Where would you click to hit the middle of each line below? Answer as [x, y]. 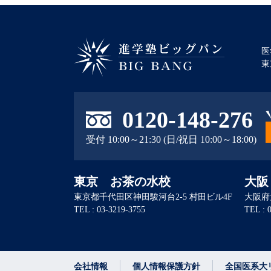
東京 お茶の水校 [122, 181]
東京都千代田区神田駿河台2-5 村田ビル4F [153, 197]
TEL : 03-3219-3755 [109, 209]
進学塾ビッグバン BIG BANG [138, 85]
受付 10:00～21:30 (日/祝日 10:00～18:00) [171, 140]
